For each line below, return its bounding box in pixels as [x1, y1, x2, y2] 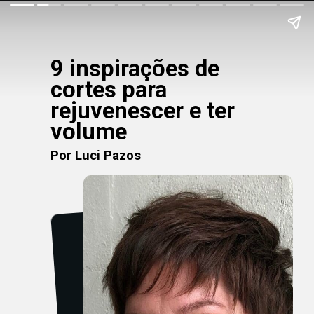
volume [50, 118, 127, 145]
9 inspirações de [50, 55, 219, 82]
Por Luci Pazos [50, 147, 141, 163]
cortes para [50, 76, 167, 103]
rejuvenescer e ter [50, 97, 235, 124]
